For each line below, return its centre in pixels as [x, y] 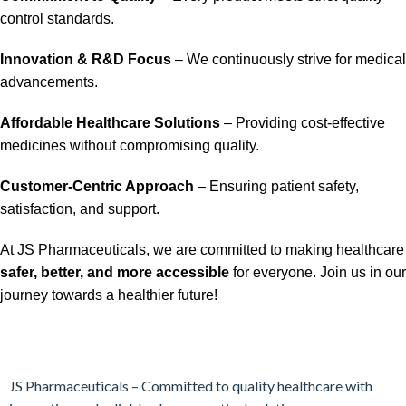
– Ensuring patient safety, [276, 186]
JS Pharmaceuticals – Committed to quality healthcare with [191, 385]
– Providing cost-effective [303, 122]
